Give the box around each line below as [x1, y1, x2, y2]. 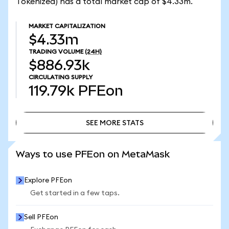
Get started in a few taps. [30, 190, 120, 197]
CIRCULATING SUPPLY [29, 74, 93, 80]
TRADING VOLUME [29, 49, 83, 55]
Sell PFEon [24, 214, 58, 221]
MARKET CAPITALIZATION [29, 23, 105, 29]
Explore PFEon [24, 177, 72, 184]
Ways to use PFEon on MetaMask [16, 149, 170, 159]
